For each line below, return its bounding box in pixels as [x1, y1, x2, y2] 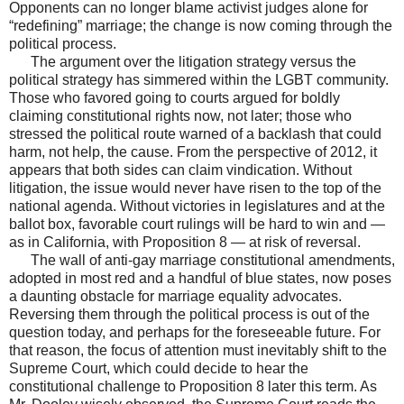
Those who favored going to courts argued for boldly [9, 90, 340, 106]
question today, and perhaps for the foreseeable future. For [9, 325, 381, 341]
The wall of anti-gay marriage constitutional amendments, [9, 252, 395, 269]
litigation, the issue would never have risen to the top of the [9, 180, 381, 197]
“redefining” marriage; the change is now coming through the [9, 18, 392, 34]
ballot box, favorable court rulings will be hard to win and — [9, 216, 385, 233]
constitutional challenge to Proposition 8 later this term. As [9, 379, 377, 395]
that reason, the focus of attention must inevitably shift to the [9, 343, 387, 359]
